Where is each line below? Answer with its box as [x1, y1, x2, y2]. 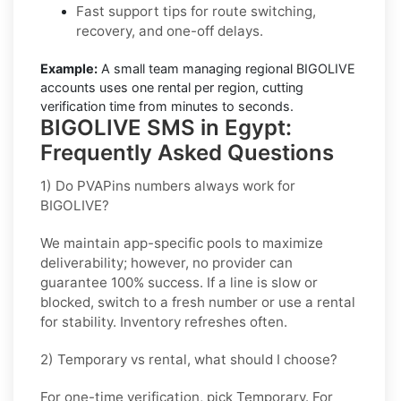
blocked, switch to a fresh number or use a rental [40, 293, 355, 311]
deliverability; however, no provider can [40, 253, 293, 271]
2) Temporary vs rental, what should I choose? [40, 350, 337, 368]
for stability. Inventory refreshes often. [40, 312, 287, 330]
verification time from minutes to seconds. [40, 98, 294, 114]
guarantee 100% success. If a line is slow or [40, 273, 318, 291]
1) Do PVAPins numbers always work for [40, 176, 295, 194]
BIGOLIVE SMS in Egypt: [40, 114, 292, 141]
